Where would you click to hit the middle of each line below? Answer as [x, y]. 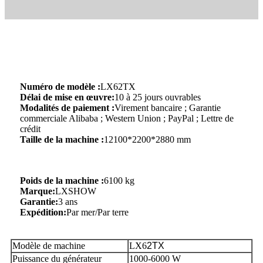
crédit [30, 129]
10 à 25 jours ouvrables [158, 97]
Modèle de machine [49, 246]
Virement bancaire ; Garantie [168, 108]
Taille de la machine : [62, 140]
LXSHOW [76, 191]
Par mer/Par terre [97, 213]
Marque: [38, 191]
